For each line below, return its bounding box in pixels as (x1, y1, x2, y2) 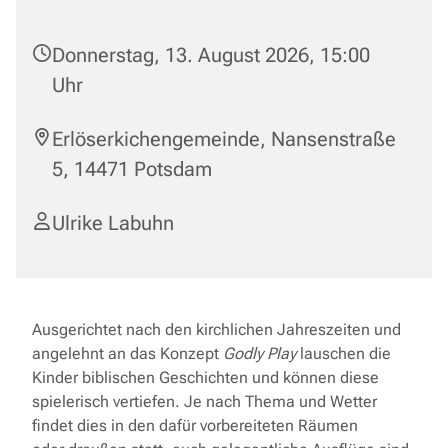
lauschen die (296, 344, 391, 363)
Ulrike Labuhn (52, 211, 174, 235)
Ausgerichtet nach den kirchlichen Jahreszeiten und (32, 320, 401, 339)
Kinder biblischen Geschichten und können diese (32, 368, 379, 387)
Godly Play (223, 344, 296, 363)
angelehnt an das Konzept (32, 344, 223, 363)
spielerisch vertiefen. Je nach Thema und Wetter (32, 392, 377, 411)
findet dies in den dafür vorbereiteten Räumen (32, 416, 358, 435)
